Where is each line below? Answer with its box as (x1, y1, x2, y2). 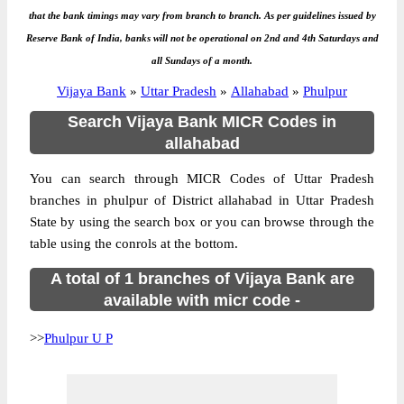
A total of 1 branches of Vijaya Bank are (50, 270, 354, 288)
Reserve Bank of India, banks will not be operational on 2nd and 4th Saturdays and (25, 32, 379, 43)
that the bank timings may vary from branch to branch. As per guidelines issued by (28, 10, 376, 21)
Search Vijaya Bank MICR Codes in (68, 113, 336, 131)
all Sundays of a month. (151, 55, 252, 66)
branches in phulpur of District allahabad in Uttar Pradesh (30, 193, 374, 207)
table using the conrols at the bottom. (30, 236, 238, 251)
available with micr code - (104, 291, 300, 309)
